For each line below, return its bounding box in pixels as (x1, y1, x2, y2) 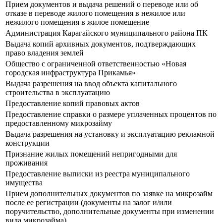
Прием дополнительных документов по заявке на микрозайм (5, 189, 213, 198)
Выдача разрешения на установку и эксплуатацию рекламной (5, 130, 215, 139)
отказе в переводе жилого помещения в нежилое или (5, 9, 185, 18)
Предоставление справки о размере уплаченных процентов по (5, 110, 217, 119)
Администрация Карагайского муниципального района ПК (5, 29, 208, 38)
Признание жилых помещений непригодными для (5, 150, 177, 159)
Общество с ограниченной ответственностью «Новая (5, 59, 186, 68)
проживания (5, 159, 48, 167)
